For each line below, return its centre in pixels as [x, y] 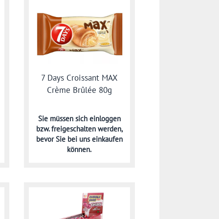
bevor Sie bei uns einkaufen [79, 139]
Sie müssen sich [64, 118]
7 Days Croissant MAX [79, 77]
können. [79, 149]
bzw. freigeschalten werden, [79, 129]
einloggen [105, 118]
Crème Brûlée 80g [79, 90]
